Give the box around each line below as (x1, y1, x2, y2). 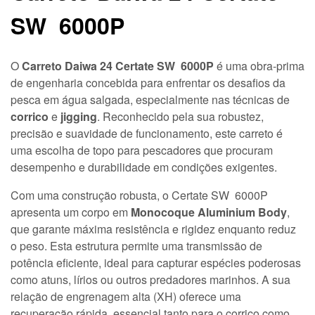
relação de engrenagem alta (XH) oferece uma (11, 288, 241, 304)
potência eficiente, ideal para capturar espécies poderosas (11, 254, 301, 271)
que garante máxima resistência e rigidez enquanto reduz (11, 220, 296, 237)
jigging (60, 108, 97, 124)
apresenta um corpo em (11, 203, 131, 220)
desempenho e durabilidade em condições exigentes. (11, 158, 277, 175)
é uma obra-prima (214, 57, 304, 74)
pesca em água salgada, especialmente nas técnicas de (11, 91, 290, 108)
